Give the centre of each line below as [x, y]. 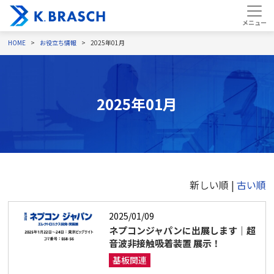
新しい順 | [213, 185]
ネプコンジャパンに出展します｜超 [182, 230]
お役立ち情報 [58, 43]
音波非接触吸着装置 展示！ [165, 243]
